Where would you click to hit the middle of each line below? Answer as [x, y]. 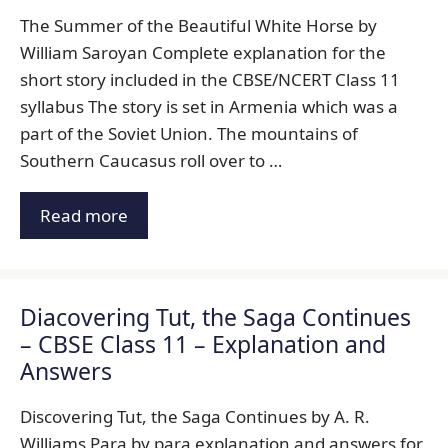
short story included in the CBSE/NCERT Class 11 [210, 79]
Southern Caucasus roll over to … [151, 160]
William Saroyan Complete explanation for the [203, 52]
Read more [84, 216]
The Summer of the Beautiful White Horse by [198, 25]
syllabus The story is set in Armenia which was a [209, 106]
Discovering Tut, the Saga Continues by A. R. [195, 417]
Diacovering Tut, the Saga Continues [215, 317]
